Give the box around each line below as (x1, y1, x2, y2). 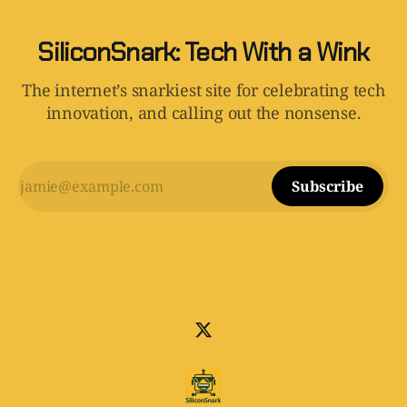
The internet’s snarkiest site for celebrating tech (22, 79, 385, 102)
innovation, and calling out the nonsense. (45, 102, 362, 124)
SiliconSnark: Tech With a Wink (37, 35, 370, 70)
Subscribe (292, 176, 363, 197)
